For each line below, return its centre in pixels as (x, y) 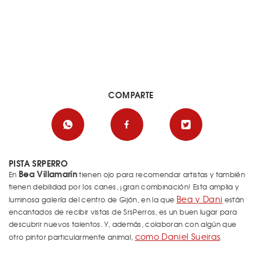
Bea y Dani (199, 199)
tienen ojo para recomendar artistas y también (161, 174)
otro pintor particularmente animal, (72, 237)
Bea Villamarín (48, 174)
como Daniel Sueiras (177, 236)
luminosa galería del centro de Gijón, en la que (93, 199)
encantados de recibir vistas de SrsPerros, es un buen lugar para (123, 212)
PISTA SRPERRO (39, 163)
